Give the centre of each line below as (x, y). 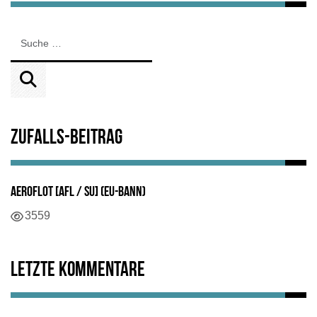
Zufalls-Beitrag (67, 138)
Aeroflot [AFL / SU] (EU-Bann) (78, 192)
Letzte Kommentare (78, 270)
